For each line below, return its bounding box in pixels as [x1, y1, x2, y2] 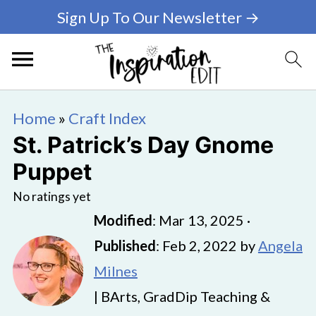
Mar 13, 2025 [158, 212, 244, 229]
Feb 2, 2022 [162, 237, 237, 254]
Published [93, 237, 156, 254]
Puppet [12, 158, 92, 186]
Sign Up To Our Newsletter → [56, 7, 260, 27]
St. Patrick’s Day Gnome [12, 131, 274, 159]
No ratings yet [12, 189, 91, 204]
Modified [93, 212, 152, 229]
